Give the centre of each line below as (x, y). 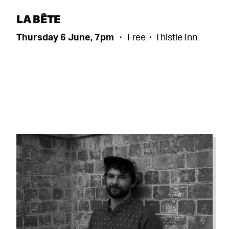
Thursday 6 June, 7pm (66, 37)
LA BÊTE (38, 19)
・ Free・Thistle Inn (157, 37)
